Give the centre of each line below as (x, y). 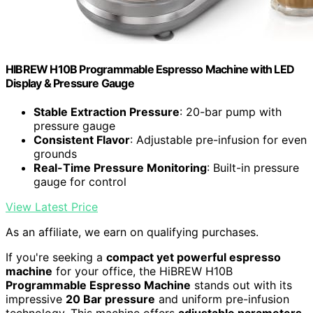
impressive (36, 299)
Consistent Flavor (82, 139)
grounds (55, 153)
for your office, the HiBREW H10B (143, 271)
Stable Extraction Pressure (107, 111)
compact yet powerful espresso (194, 257)
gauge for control (80, 181)
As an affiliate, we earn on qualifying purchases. (132, 232)
